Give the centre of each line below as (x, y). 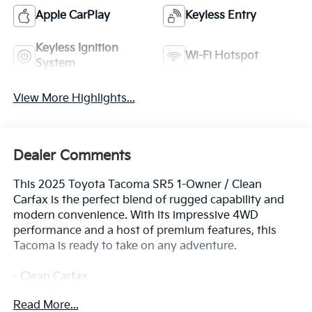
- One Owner (47, 292)
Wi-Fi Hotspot (222, 56)
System (55, 64)
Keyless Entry (221, 16)
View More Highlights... (74, 99)
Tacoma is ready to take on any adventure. (125, 246)
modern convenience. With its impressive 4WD (135, 215)
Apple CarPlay (72, 16)
